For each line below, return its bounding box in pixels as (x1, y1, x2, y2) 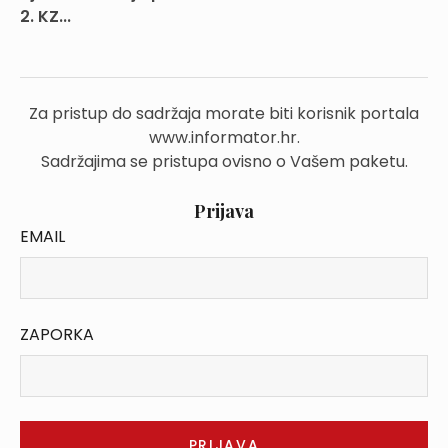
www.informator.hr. (148, 126, 300, 149)
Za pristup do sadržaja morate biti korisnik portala (29, 102, 419, 125)
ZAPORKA (20, 323, 94, 346)
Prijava (194, 199, 254, 223)
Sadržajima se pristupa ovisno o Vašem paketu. (40, 150, 408, 173)
